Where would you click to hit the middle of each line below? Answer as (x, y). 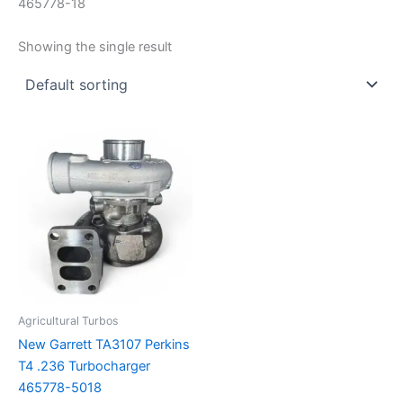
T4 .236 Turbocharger (84, 366)
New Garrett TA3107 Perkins (104, 344)
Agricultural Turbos (68, 320)
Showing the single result (95, 47)
